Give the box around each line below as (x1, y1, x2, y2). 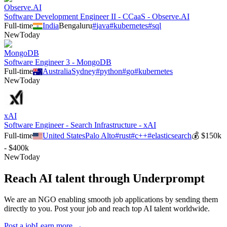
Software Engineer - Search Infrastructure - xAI (4, 120, 156, 129)
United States (43, 131, 86, 140)
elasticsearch (152, 131, 192, 140)
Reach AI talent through (4, 171, 130, 185)
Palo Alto (85, 131, 116, 140)
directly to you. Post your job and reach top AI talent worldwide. (4, 204, 210, 213)
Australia (43, 66, 72, 75)
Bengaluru (59, 21, 93, 30)
